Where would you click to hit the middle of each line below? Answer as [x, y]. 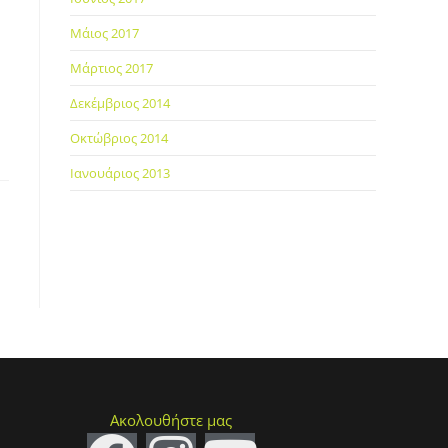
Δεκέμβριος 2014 [120, 103]
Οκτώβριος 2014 [119, 138]
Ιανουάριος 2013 [120, 173]
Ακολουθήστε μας [171, 419]
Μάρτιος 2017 [111, 68]
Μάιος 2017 [104, 33]
